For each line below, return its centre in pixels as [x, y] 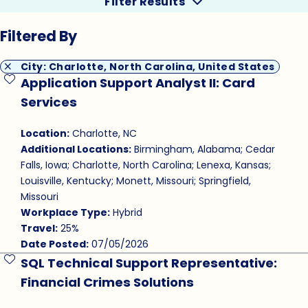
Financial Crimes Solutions [107, 283]
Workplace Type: [65, 213]
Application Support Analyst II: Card [137, 83]
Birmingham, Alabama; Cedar [203, 150]
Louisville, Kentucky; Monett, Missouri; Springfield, [135, 181]
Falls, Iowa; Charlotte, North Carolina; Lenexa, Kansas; [145, 165]
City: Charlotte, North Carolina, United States [147, 67]
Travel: [39, 229]
